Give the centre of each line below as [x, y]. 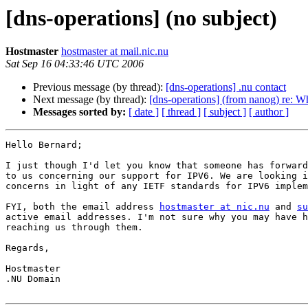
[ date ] [144, 112]
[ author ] [269, 112]
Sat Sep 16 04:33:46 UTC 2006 [75, 64]
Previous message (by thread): [99, 87]
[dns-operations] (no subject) [141, 18]
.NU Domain [36, 279]
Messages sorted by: [79, 112]
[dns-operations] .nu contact [226, 87]
